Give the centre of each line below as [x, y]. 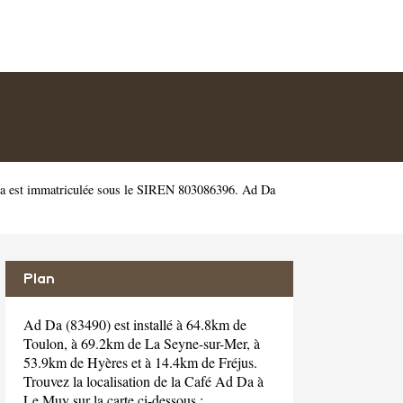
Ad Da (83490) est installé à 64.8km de [135, 324]
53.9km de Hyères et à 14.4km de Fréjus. [140, 362]
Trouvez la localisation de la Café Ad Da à [143, 381]
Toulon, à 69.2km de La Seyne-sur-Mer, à [142, 343]
